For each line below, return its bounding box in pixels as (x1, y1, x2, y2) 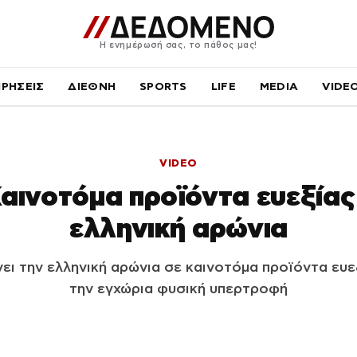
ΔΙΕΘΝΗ (68, 80, 116, 92)
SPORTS (139, 80, 187, 92)
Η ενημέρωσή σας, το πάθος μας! (100, 39, 257, 49)
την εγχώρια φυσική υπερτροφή (69, 280, 288, 296)
